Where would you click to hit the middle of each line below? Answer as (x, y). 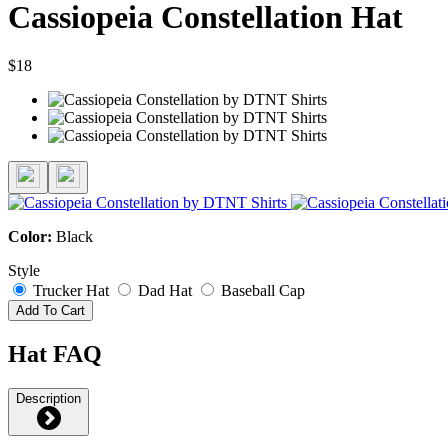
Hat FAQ (55, 354)
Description (48, 398)
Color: (32, 237)
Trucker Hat (71, 291)
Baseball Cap (263, 291)
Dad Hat (165, 291)
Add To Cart (50, 311)
